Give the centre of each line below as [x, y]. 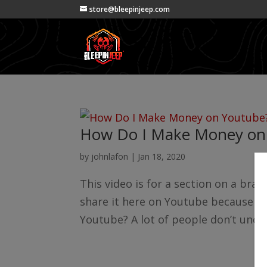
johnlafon [110, 156]
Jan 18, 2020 [162, 156]
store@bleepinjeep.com [130, 9]
